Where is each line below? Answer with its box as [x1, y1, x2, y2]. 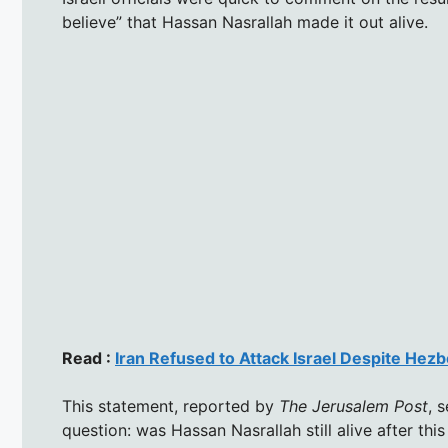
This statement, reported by [62, 396, 279, 417]
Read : [62, 348, 115, 369]
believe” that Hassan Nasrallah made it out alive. [62, 12, 428, 33]
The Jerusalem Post [279, 396, 428, 417]
